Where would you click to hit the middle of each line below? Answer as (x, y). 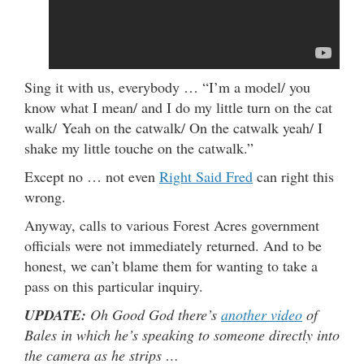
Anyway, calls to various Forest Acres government (172, 225)
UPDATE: (55, 315)
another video (262, 314)
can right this (293, 176)
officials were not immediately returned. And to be (173, 245)
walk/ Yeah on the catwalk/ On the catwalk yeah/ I (173, 128)
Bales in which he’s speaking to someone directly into (182, 335)
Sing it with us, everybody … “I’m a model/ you (167, 87)
